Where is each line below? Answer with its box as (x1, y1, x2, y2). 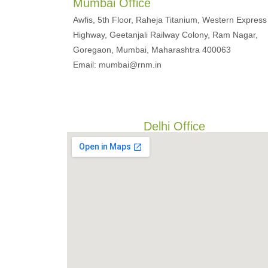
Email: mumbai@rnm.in (73, 60, 162, 69)
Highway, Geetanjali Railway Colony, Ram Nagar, (73, 30, 258, 39)
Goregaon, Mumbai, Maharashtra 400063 (73, 45, 231, 54)
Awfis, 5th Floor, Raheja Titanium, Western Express (73, 15, 267, 25)
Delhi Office (144, 120, 206, 133)
